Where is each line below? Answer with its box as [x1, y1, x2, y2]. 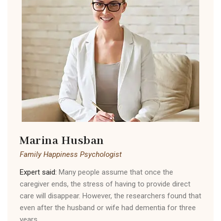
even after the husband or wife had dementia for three [20, 203, 196, 212]
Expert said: [20, 167, 57, 177]
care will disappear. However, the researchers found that [20, 191, 201, 200]
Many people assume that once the [57, 167, 173, 177]
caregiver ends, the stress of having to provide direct [20, 179, 190, 188]
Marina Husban [20, 133, 104, 148]
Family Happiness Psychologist [20, 149, 122, 159]
